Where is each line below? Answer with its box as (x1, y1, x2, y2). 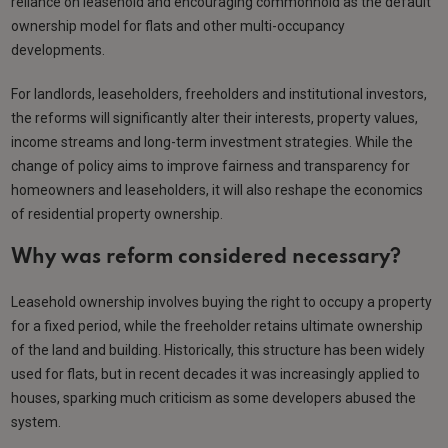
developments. (11, 42, 106, 59)
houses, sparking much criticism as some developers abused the (11, 390, 417, 407)
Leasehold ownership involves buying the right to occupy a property (11, 294, 433, 311)
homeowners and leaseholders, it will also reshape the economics (11, 182, 424, 199)
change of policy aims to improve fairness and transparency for (11, 158, 411, 175)
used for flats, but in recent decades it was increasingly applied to (11, 366, 421, 383)
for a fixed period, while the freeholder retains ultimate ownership (11, 318, 424, 335)
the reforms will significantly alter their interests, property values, (11, 110, 419, 127)
